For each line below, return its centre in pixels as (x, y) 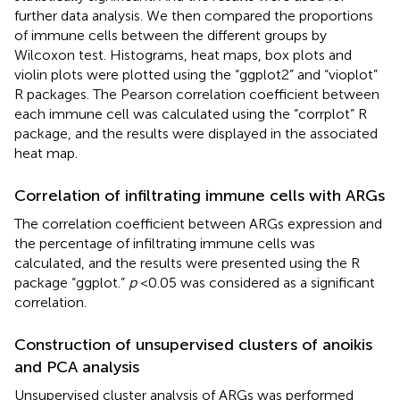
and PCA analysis (77, 367)
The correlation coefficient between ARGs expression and (198, 223)
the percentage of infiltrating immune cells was (165, 243)
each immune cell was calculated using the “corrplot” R (191, 113)
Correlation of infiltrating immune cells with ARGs (200, 195)
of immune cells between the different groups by (171, 35)
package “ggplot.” (71, 282)
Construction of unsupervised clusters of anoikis (193, 344)
